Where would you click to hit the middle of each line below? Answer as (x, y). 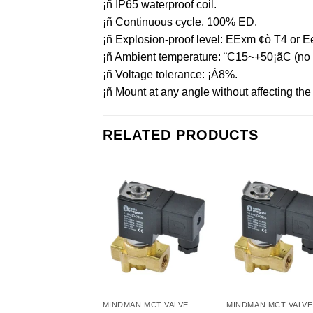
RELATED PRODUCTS (181, 134)
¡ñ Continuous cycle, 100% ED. (180, 22)
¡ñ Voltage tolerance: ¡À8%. (170, 74)
